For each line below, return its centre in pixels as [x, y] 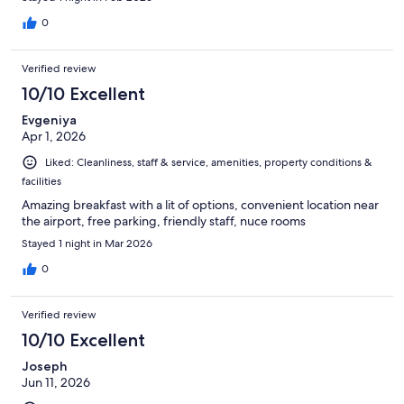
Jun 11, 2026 [56, 383]
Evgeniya [49, 120]
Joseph [45, 367]
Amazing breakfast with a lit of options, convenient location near [200, 205]
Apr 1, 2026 [54, 137]
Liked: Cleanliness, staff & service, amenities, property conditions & [209, 163]
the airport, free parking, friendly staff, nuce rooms [164, 221]
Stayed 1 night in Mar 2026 [87, 244]
